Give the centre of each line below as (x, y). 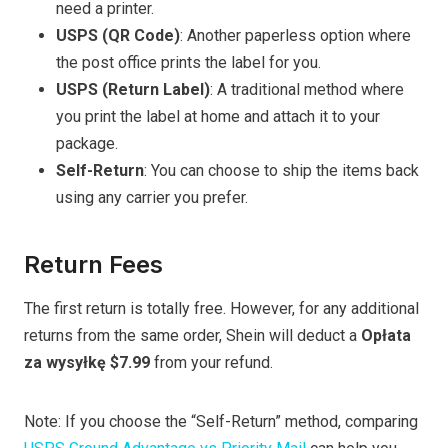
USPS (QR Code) (118, 36)
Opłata (384, 336)
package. (87, 144)
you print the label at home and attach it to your (218, 117)
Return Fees (93, 265)
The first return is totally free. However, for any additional (221, 309)
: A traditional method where (307, 90)
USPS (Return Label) (133, 90)
